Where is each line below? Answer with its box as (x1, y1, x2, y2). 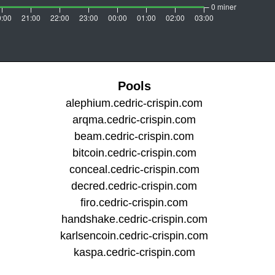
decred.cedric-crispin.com (71, 180, 197, 193)
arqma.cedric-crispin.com (72, 114, 196, 126)
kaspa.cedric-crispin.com (73, 246, 195, 259)
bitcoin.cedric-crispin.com (72, 147, 196, 160)
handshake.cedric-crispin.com (61, 213, 207, 226)
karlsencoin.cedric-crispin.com (60, 230, 208, 242)
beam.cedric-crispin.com (74, 130, 194, 143)
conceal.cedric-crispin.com (69, 163, 199, 176)
